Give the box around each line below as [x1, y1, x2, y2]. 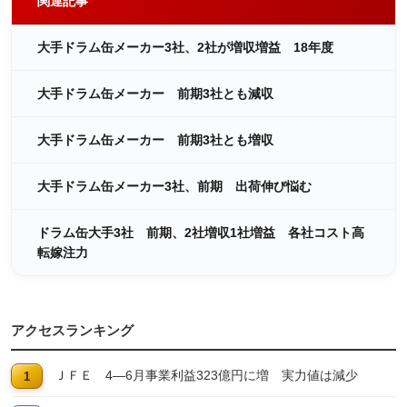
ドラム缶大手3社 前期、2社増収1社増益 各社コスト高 [37, 225, 364, 241]
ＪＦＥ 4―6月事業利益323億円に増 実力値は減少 [55, 368, 358, 383]
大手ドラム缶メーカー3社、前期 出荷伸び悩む [37, 179, 312, 194]
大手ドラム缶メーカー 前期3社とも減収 [37, 86, 273, 102]
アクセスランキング [11, 323, 134, 339]
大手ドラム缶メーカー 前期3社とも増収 [37, 133, 273, 148]
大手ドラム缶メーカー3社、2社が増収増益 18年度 [37, 40, 333, 55]
